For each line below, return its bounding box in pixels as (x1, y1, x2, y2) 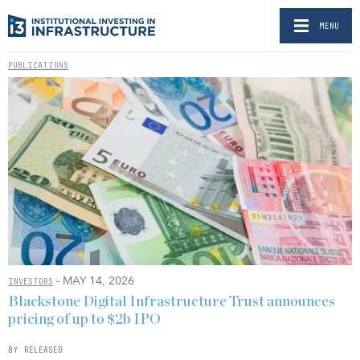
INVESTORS (8, 276, 53, 287)
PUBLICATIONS (8, 60, 68, 70)
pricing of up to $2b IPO (8, 312, 161, 327)
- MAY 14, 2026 (53, 273, 134, 289)
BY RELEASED (8, 344, 63, 354)
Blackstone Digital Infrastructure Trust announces (8, 294, 335, 309)
